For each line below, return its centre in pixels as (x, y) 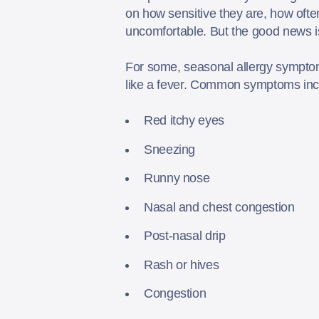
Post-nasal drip (187, 236)
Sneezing (171, 149)
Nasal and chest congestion (221, 207)
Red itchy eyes (186, 121)
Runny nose (179, 178)
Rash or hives (183, 265)
